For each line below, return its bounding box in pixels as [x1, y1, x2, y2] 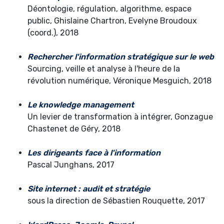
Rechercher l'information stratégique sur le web [27, 52, 214, 62]
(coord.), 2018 [27, 28, 78, 38]
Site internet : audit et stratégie [27, 184, 150, 194]
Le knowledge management [27, 100, 134, 110]
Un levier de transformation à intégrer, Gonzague [27, 112, 213, 122]
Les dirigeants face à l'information [27, 148, 160, 158]
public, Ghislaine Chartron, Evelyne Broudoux [27, 16, 197, 26]
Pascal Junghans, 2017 [27, 160, 114, 170]
